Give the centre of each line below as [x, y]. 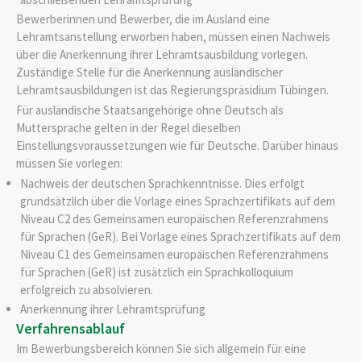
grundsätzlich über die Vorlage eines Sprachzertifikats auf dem [177, 201]
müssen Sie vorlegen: [69, 163]
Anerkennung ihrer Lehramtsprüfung [112, 309]
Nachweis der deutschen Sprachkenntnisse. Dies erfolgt [162, 184]
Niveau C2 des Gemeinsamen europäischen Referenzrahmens [174, 219]
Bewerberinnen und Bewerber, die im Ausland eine [143, 19]
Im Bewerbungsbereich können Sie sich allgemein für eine [161, 348]
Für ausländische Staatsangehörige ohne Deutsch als [150, 110]
